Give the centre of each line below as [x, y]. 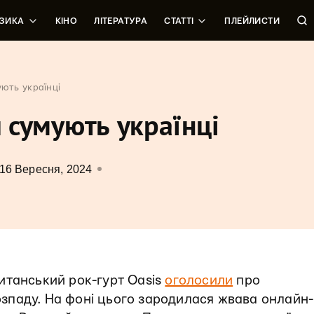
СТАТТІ [179, 21]
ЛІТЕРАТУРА [121, 21]
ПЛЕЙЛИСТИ [252, 21]
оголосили [199, 281]
